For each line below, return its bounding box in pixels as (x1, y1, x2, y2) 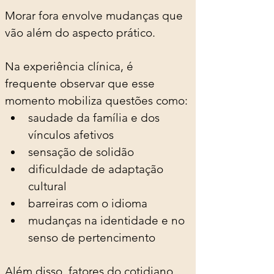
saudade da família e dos (28, 110, 163, 125)
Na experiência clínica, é (5, 59, 136, 73)
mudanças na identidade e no (28, 213, 188, 228)
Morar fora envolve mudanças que (5, 8, 186, 23)
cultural (28, 179, 67, 193)
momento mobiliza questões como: (5, 93, 188, 108)
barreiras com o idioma (28, 196, 147, 210)
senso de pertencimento (28, 230, 155, 245)
